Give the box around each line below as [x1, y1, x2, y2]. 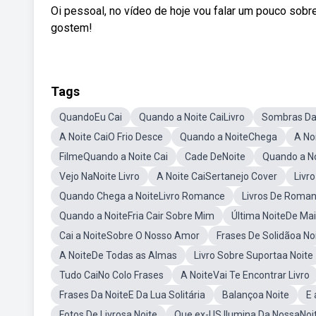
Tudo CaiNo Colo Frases [59, 269, 164, 281]
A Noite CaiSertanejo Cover [157, 171, 277, 182]
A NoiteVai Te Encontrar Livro [181, 269, 310, 281]
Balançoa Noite [222, 289, 289, 300]
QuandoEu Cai [59, 111, 122, 123]
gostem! [51, 21, 92, 35]
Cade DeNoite [185, 151, 245, 162]
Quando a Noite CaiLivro [139, 111, 245, 123]
